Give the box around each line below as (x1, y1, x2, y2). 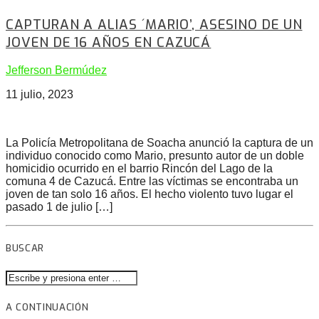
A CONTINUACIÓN (6, 300, 89, 313)
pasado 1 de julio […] (6, 201, 113, 214)
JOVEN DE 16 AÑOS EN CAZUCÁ (6, 33, 211, 51)
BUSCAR (6, 242, 44, 255)
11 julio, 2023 (6, 88, 73, 101)
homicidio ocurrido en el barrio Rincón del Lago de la (6, 162, 273, 175)
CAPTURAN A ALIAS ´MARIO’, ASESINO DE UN (6, 15, 303, 33)
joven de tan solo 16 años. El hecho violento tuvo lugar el (6, 188, 293, 201)
